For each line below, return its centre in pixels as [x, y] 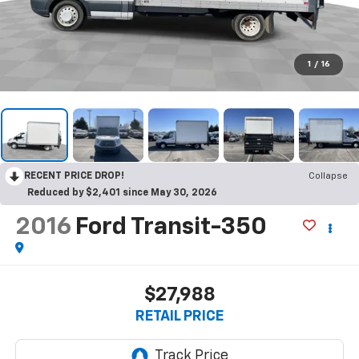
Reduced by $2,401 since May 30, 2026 [122, 194]
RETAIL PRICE [179, 316]
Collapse [328, 177]
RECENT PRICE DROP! [74, 177]
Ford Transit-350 [171, 228]
